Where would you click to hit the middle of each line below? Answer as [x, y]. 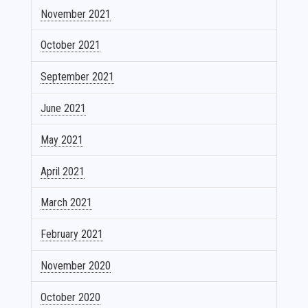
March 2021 [67, 203]
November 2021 [76, 14]
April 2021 [63, 171]
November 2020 [76, 265]
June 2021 [64, 109]
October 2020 [71, 297]
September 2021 [78, 77]
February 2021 [72, 234]
